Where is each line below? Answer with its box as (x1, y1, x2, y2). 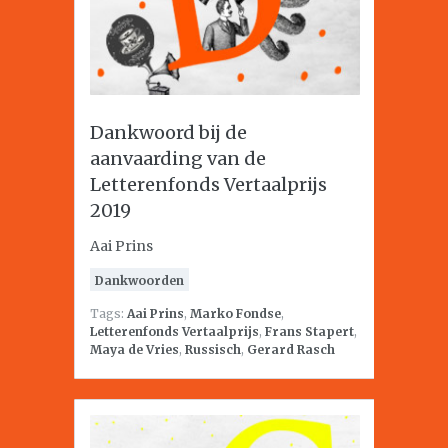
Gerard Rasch (247, 342, 335, 357)
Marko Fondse (190, 306, 281, 321)
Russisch (185, 342, 241, 357)
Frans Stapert (265, 324, 354, 339)
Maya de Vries (90, 342, 179, 357)
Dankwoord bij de (90, 121, 247, 144)
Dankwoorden (95, 273, 184, 288)
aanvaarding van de (90, 147, 266, 170)
